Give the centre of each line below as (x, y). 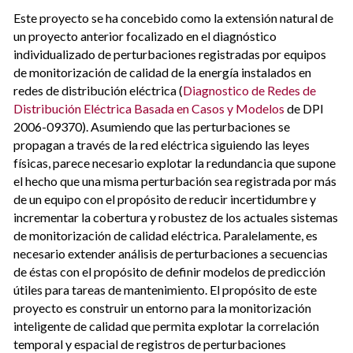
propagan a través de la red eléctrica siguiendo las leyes (162, 144)
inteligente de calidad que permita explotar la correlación (167, 325)
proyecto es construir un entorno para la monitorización (163, 307)
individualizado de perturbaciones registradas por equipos (170, 54)
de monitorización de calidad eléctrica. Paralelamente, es (166, 235)
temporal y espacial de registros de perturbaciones (150, 344)
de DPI (305, 108)
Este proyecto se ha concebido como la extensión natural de (174, 17)
